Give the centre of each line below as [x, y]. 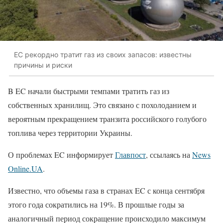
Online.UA [25, 168]
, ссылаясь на [169, 154]
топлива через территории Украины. [70, 132]
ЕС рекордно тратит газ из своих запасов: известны [103, 55]
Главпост [130, 154]
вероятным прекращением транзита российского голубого [107, 118]
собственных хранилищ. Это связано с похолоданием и [102, 105]
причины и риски [43, 65]
